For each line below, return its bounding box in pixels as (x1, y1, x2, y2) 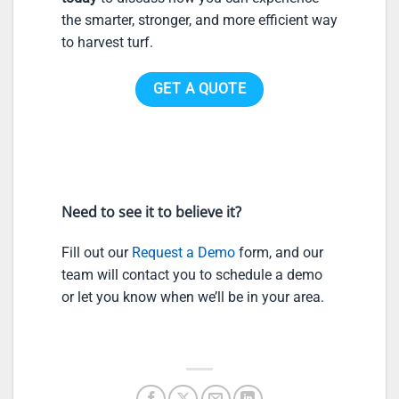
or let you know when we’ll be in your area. (61, 289, 324, 306)
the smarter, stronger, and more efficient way (61, 12, 338, 29)
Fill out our (61, 244, 132, 262)
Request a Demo (132, 244, 235, 262)
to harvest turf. (61, 34, 153, 52)
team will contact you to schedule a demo (61, 266, 322, 284)
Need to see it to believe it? (61, 201, 241, 222)
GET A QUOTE (152, 81, 247, 98)
